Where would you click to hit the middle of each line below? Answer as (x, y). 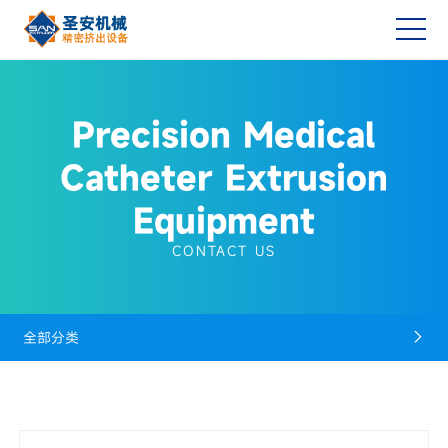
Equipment (223, 220)
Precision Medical (224, 134)
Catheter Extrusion (223, 177)
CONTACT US (223, 250)
